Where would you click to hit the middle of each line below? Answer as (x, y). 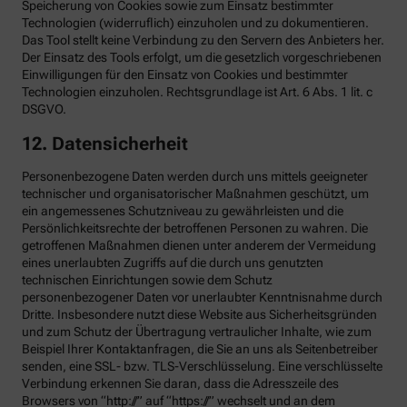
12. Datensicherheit (105, 143)
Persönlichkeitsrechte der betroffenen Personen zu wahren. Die (195, 228)
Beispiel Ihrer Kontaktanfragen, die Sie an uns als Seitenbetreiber (200, 348)
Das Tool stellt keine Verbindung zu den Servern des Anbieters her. (203, 40)
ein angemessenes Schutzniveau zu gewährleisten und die (183, 210)
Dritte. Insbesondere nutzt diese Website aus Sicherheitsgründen (199, 314)
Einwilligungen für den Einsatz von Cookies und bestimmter (185, 75)
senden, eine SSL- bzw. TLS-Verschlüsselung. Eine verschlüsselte (202, 366)
